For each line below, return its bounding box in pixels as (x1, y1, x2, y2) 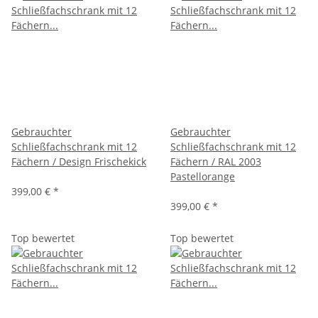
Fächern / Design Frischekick (11, 154, 146, 168)
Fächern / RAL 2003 (170, 154, 261, 168)
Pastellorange (170, 169, 235, 183)
